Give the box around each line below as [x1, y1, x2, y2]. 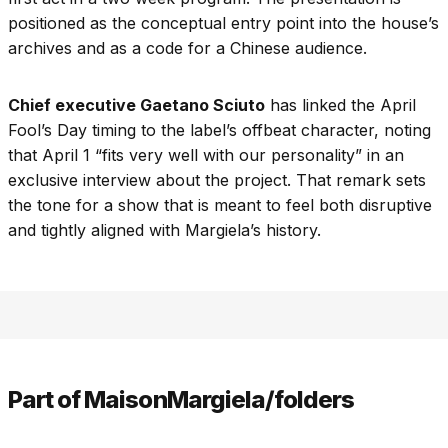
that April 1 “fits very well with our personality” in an [8, 144, 404, 165]
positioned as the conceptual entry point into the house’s [8, 12, 439, 33]
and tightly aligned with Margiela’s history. [8, 219, 321, 240]
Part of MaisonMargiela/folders [8, 384, 355, 414]
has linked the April [265, 94, 416, 115]
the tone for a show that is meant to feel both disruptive [8, 194, 432, 215]
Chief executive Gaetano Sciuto [8, 94, 265, 115]
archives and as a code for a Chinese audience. [8, 37, 367, 58]
